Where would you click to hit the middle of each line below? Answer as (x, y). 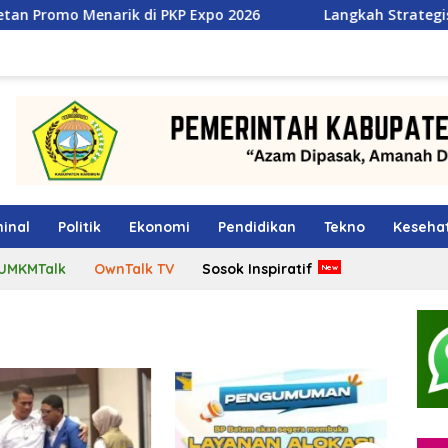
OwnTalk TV (133, 269)
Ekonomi (159, 227)
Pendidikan (257, 227)
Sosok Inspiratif (257, 269)
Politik (79, 227)
